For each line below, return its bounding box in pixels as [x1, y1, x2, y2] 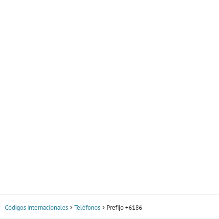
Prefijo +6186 [107, 203, 142, 212]
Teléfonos [74, 203, 100, 212]
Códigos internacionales [5, 203, 68, 212]
